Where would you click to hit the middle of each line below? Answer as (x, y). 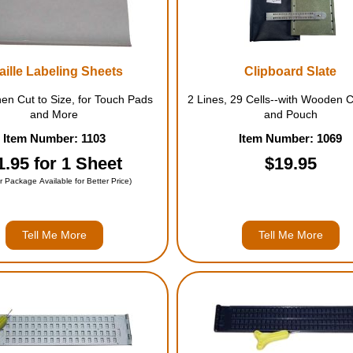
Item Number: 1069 (291, 138)
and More (54, 114)
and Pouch (290, 114)
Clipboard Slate (291, 71)
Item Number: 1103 (54, 138)
